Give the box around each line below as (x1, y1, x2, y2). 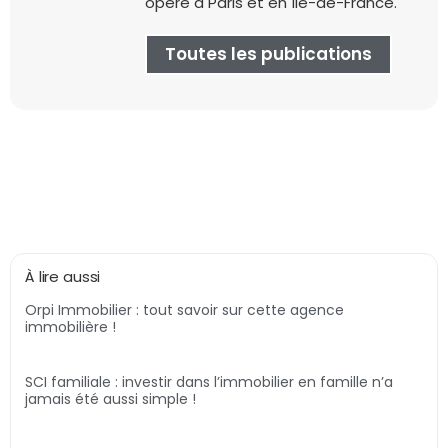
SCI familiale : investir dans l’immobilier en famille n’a (25, 372, 393, 393)
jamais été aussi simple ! (25, 389, 196, 410)
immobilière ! (25, 317, 116, 338)
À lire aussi (25, 266, 101, 288)
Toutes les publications (165, 42, 372, 67)
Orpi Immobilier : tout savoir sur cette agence (25, 300, 344, 321)
